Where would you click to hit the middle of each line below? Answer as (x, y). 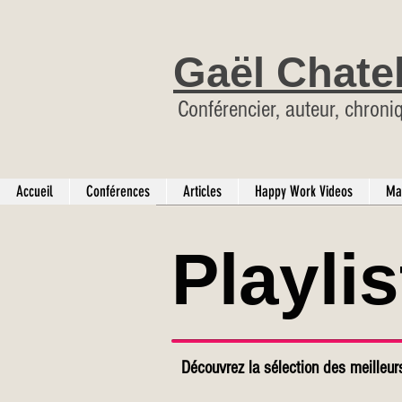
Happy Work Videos (304, 191)
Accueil (35, 191)
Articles (202, 191)
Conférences (118, 191)
